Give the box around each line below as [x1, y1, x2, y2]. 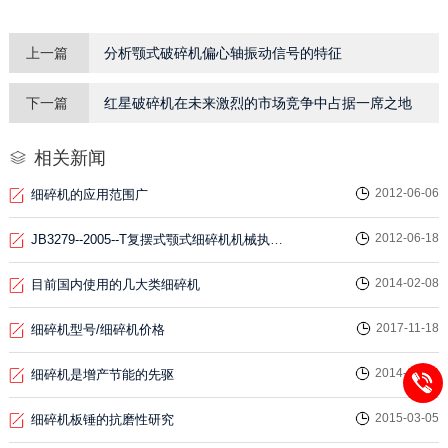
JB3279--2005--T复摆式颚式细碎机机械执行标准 [269, 232, 283, 248]
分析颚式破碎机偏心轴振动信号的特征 [103, 45, 342, 62]
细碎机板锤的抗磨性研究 [30, 412, 174, 428]
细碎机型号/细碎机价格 [30, 322, 165, 338]
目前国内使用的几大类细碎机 [30, 277, 200, 293]
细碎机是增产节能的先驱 [30, 367, 174, 383]
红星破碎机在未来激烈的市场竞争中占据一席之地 [103, 95, 412, 112]
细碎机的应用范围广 [30, 187, 148, 203]
